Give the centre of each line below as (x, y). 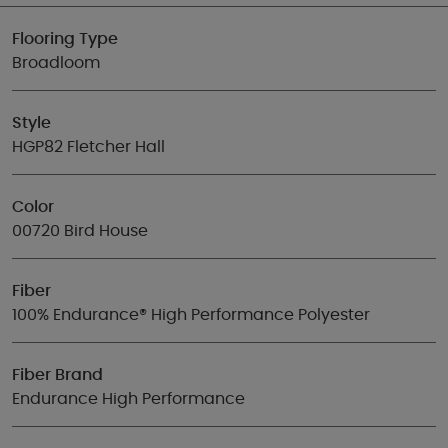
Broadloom (56, 63)
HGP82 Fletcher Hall (88, 147)
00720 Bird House (80, 231)
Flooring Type (65, 39)
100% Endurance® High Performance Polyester (191, 315)
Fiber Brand (57, 375)
